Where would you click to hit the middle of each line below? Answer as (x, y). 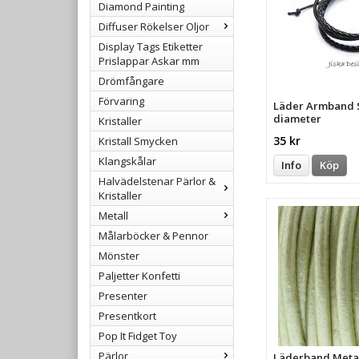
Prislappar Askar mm (149, 61)
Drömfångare (131, 81)
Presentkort (127, 315)
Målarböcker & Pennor (153, 235)
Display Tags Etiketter (151, 46)
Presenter (123, 295)
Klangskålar (127, 161)
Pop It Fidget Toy (138, 335)
